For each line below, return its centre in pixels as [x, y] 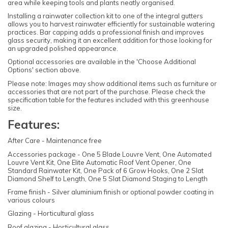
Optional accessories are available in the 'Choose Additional [102, 62]
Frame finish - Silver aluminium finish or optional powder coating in [111, 192]
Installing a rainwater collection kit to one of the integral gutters [105, 16]
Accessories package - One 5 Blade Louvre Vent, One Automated [110, 154]
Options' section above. [44, 70]
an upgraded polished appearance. [63, 48]
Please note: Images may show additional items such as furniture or [112, 83]
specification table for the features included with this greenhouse [108, 99]
